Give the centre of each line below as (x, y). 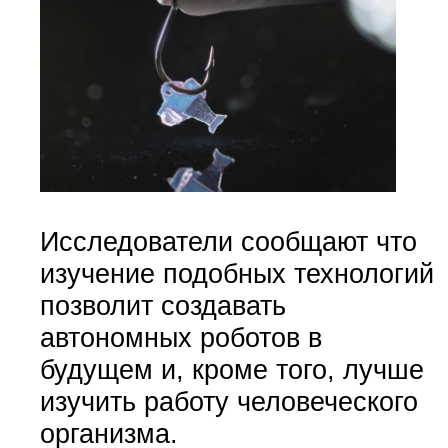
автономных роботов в (180, 337)
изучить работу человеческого (228, 401)
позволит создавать (162, 305)
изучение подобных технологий (236, 273)
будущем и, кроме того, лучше (231, 369)
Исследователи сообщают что (228, 241)
